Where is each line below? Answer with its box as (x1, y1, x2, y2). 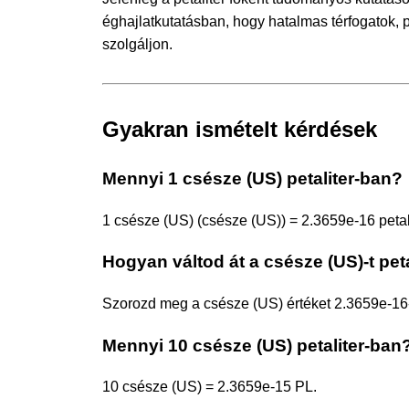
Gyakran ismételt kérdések (102, 116, 377, 142)
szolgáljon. (102, 36, 173, 52)
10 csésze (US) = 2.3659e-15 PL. (102, 379, 317, 395)
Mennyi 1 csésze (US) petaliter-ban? (102, 168, 403, 188)
